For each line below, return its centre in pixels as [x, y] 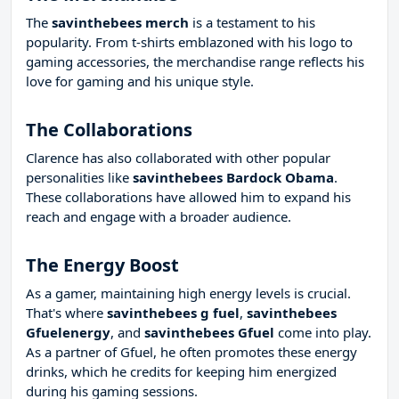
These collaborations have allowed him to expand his [188, 197]
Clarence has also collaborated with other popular [178, 158]
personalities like [79, 178]
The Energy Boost [102, 265]
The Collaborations [109, 130]
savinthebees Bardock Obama [233, 178]
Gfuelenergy [68, 333]
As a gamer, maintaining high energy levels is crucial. [188, 293]
